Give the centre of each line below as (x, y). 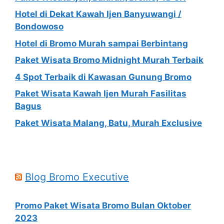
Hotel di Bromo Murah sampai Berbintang (101, 43)
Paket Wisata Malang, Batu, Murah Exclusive (108, 123)
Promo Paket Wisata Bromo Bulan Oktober (103, 205)
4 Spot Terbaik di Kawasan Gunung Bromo (103, 77)
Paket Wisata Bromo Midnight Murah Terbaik (109, 60)
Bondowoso (39, 26)
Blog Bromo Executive (77, 177)
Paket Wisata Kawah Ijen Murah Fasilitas (101, 93)
